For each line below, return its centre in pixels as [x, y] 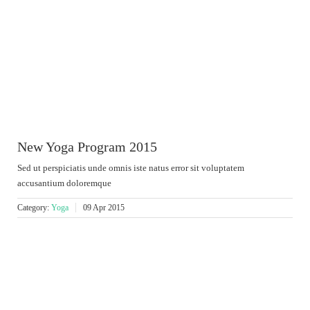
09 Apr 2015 [104, 208]
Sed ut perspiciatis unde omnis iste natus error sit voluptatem [131, 168]
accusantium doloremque [64, 183]
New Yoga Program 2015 [87, 147]
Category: [34, 208]
